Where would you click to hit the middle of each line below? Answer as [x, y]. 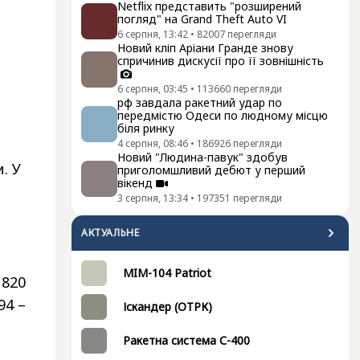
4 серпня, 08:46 [153, 143]
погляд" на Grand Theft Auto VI [202, 19]
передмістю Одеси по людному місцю [223, 115]
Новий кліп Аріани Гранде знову [205, 48]
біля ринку [146, 128]
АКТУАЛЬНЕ [110, 233]
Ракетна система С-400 [186, 340]
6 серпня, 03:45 [153, 89]
